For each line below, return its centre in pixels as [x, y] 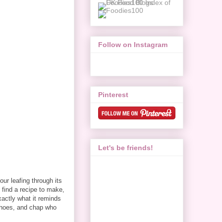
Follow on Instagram [133, 44]
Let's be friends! [126, 147]
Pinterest [113, 95]
